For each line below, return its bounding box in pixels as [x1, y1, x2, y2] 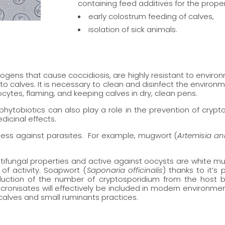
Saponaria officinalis [86, 164, 163, 175]
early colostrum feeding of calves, [88, 11, 214, 22]
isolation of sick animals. [88, 24, 178, 35]
